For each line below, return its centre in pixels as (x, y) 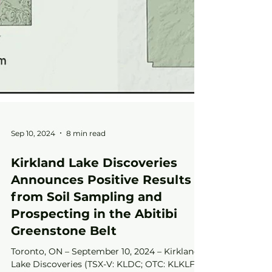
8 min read (86, 160)
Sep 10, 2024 (33, 160)
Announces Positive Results (101, 207)
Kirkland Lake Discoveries (94, 190)
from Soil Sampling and (87, 224)
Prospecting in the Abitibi (94, 241)
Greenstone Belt (64, 258)
